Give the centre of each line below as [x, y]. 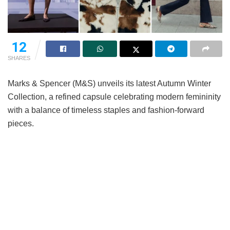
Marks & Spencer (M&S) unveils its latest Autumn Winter [109, 84]
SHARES [19, 58]
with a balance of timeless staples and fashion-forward [106, 110]
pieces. [21, 124]
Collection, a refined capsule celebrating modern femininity [114, 97]
